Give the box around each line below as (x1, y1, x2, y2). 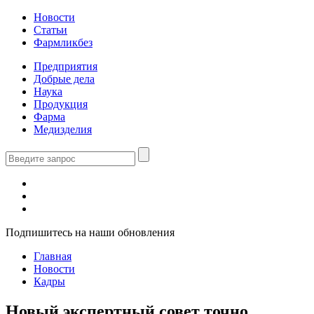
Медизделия (34, 123, 92, 135)
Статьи (34, 24, 67, 36)
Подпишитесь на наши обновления (6, 226, 175, 238)
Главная (34, 250, 71, 262)
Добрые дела (34, 73, 95, 85)
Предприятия (34, 60, 97, 72)
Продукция (34, 98, 88, 110)
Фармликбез (34, 36, 93, 48)
